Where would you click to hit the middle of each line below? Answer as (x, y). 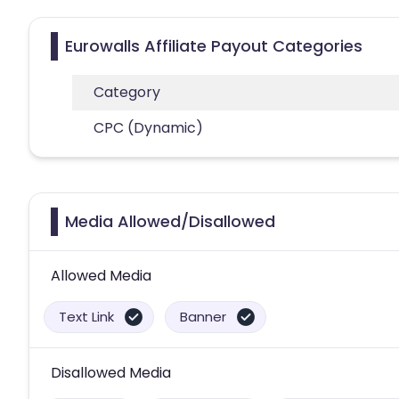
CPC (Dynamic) (148, 127)
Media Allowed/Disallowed (170, 221)
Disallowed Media (111, 372)
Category (127, 92)
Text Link (86, 316)
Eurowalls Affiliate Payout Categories (214, 45)
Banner (203, 316)
